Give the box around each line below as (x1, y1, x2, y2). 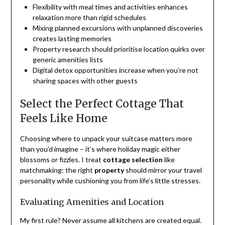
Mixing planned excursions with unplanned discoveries (32, 23, 203, 32)
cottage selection (102, 155, 163, 164)
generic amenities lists (32, 55, 103, 64)
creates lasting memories (32, 34, 111, 43)
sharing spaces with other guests (32, 76, 138, 85)
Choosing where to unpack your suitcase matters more (20, 134, 192, 143)
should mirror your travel (124, 165, 202, 174)
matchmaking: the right (20, 165, 94, 174)
